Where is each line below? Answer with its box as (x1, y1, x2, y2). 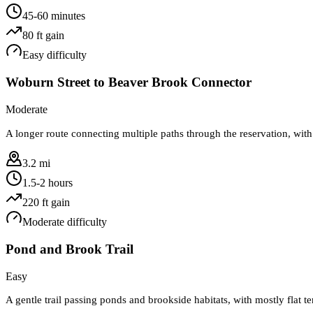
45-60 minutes (22, 10, 85, 22)
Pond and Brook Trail (6, 242, 133, 256)
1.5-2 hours (22, 176, 73, 189)
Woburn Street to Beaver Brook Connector (6, 75, 252, 90)
